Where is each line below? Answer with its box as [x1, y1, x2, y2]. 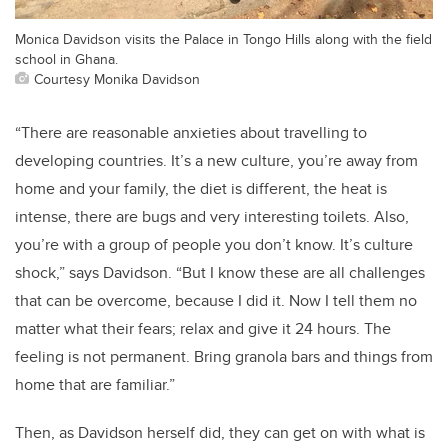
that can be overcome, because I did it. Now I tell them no [15, 288, 417, 312]
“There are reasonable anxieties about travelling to [15, 120, 367, 144]
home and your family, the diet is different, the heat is [15, 176, 387, 200]
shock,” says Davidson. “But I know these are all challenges [15, 260, 425, 284]
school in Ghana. [15, 47, 118, 69]
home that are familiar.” [15, 372, 175, 396]
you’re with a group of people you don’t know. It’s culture [15, 232, 413, 256]
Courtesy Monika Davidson [34, 67, 200, 89]
